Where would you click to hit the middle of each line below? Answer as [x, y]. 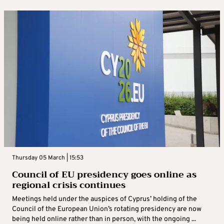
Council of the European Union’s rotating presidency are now [107, 209]
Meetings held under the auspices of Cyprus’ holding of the [104, 199]
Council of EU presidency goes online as [104, 175]
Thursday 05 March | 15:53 [48, 158]
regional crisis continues [69, 185]
